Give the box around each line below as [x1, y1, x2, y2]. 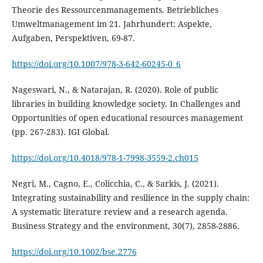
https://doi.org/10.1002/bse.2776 [11, 246, 137, 258]
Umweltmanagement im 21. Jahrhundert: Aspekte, [11, 18, 212, 30]
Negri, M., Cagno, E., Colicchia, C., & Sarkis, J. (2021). [11, 178, 219, 190]
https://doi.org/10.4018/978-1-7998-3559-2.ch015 [11, 152, 198, 164]
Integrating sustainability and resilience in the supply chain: [11, 192, 249, 204]
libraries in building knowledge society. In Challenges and [11, 98, 241, 110]
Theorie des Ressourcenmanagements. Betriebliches [11, 4, 218, 16]
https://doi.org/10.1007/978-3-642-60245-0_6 [11, 58, 181, 70]
